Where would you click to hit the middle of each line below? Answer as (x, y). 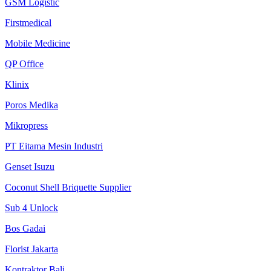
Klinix (17, 84)
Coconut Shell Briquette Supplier (68, 187)
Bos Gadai (25, 228)
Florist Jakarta (31, 249)
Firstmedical (28, 22)
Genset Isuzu (30, 166)
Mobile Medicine (38, 43)
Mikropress (26, 125)
